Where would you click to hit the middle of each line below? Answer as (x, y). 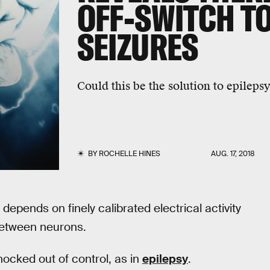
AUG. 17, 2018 (233, 154)
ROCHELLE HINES (129, 154)
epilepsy (165, 259)
